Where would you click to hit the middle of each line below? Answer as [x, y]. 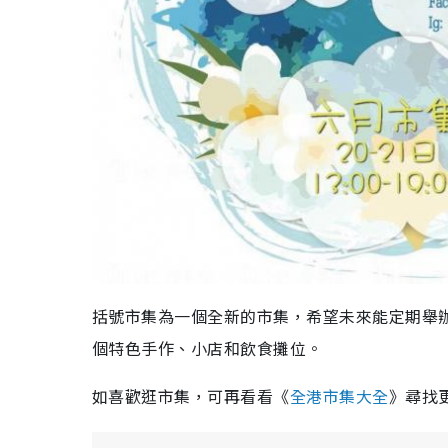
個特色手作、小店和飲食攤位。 [207, 347]
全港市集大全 [339, 395]
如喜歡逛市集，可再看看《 [191, 395]
